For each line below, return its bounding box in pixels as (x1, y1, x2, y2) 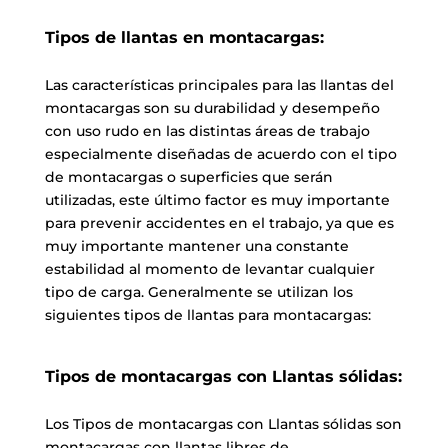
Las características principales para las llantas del (44, 75, 394, 94)
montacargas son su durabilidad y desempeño (44, 98, 380, 117)
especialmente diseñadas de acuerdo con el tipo (44, 144, 397, 163)
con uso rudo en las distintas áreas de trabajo (44, 121, 370, 140)
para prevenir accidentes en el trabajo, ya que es (44, 213, 394, 232)
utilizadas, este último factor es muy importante (44, 190, 390, 209)
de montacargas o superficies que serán (44, 167, 333, 186)
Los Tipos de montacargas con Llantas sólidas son (44, 414, 402, 433)
